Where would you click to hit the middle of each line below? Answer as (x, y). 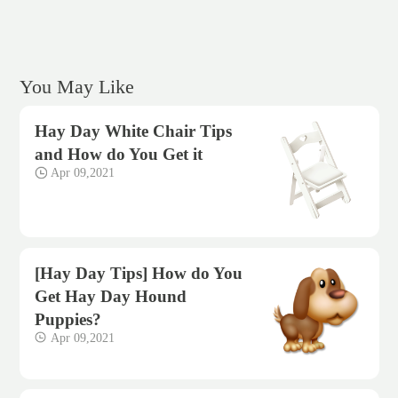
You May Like (76, 88)
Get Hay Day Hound (111, 297)
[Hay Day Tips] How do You (139, 274)
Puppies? (68, 320)
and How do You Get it (119, 155)
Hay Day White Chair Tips (134, 131)
